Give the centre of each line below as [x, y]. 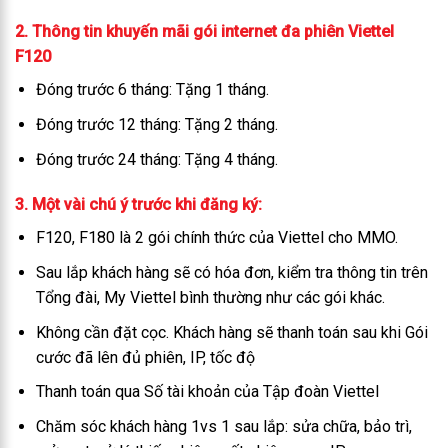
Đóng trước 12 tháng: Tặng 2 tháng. [156, 124]
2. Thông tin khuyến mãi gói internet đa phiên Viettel [204, 32]
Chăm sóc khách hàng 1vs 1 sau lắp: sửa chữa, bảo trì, [223, 426]
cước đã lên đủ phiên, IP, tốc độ [145, 357]
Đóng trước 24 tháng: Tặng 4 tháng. [156, 159]
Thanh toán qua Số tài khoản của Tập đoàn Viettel [207, 392]
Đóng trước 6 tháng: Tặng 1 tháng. [152, 90]
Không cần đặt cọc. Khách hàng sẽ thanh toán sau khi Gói [231, 332]
